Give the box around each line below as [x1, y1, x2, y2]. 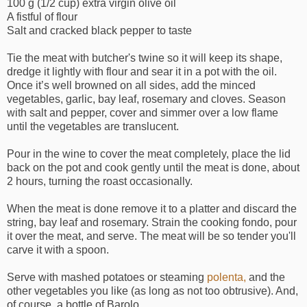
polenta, [207, 271, 246, 284]
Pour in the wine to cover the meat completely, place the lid [7, 148, 291, 160]
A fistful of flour [7, 11, 77, 23]
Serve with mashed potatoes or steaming [7, 271, 207, 284]
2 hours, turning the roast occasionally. [7, 175, 193, 188]
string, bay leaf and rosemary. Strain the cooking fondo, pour [7, 217, 297, 229]
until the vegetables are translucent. [7, 121, 179, 133]
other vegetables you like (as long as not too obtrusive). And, [7, 285, 298, 297]
